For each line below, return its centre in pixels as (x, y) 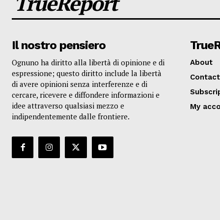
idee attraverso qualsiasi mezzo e (68, 105)
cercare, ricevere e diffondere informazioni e (86, 95)
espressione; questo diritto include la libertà (87, 73)
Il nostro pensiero (59, 45)
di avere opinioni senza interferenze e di (80, 84)
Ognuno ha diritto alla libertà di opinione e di (88, 62)
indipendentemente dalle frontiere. (71, 116)
